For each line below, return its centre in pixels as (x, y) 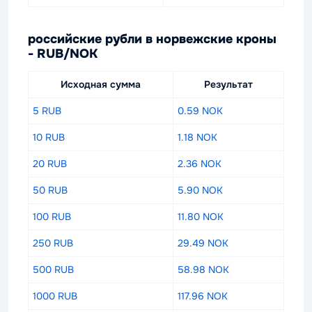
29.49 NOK (203, 243)
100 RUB (52, 217)
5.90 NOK (200, 190)
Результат (228, 84)
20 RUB (50, 164)
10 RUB (49, 137)
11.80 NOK (201, 217)
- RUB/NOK (63, 54)
